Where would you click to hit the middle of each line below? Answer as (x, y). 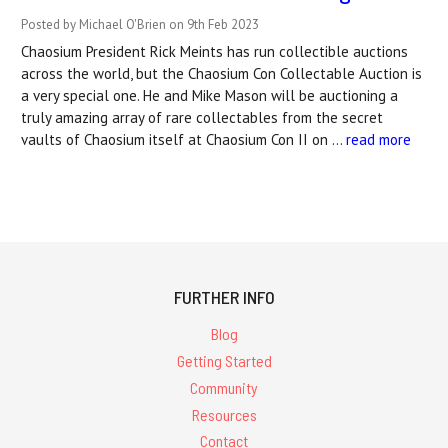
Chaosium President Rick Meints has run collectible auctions (214, 52)
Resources (224, 414)
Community (224, 387)
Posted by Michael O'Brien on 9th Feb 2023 (140, 25)
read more (378, 140)
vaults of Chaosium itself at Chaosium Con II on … (183, 140)
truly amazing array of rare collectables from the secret (202, 118)
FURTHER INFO (224, 297)
